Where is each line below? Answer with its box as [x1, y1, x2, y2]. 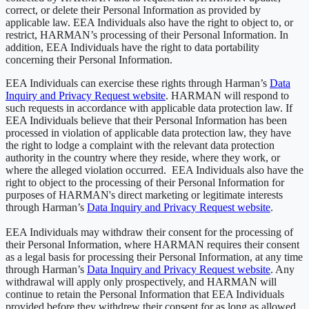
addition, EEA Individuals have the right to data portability [6, 41, 259, 53]
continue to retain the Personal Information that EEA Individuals [6, 288, 284, 300]
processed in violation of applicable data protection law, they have [6, 126, 291, 139]
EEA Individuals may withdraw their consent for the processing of [6, 226, 293, 238]
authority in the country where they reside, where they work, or [6, 151, 280, 163]
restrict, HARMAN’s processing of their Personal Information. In [6, 28, 288, 41]
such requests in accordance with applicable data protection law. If [6, 101, 292, 114]
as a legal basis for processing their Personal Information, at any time [6, 250, 303, 263]
